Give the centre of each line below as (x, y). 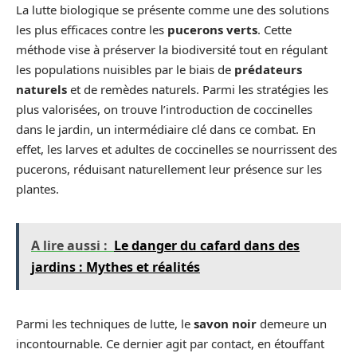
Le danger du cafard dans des (207, 245)
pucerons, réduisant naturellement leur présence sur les (169, 169)
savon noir (225, 323)
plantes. (37, 188)
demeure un (292, 323)
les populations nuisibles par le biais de (125, 69)
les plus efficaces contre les (92, 29)
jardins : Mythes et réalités (116, 267)
